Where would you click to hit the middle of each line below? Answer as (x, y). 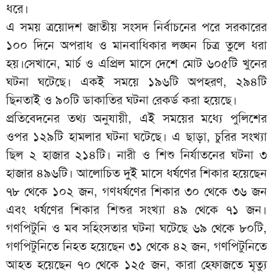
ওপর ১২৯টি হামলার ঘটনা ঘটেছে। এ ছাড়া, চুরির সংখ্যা (136, 136)
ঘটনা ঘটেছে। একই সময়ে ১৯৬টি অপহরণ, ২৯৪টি (136, 81)
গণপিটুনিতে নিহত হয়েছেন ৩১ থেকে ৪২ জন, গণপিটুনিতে (136, 246)
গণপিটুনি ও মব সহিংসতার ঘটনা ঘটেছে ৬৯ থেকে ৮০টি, (136, 228)
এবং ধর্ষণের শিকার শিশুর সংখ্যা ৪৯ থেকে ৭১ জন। (136, 209)
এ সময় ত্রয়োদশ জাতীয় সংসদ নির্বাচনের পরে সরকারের (136, 27)
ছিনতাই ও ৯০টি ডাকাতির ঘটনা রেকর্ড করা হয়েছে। (123, 100)
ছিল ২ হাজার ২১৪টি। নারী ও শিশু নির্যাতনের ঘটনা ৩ (136, 154)
